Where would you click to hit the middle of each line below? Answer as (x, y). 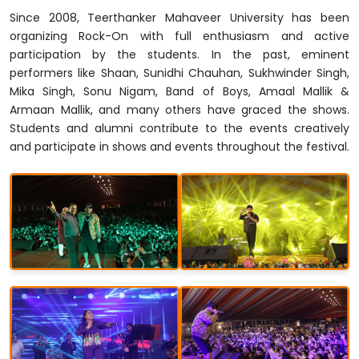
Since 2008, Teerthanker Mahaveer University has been (179, 17)
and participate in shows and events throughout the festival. (179, 146)
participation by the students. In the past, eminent (179, 54)
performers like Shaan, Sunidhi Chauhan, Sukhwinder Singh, (179, 73)
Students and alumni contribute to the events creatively (179, 128)
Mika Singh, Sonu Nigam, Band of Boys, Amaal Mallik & (179, 91)
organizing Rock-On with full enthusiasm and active (179, 36)
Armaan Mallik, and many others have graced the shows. (179, 109)
